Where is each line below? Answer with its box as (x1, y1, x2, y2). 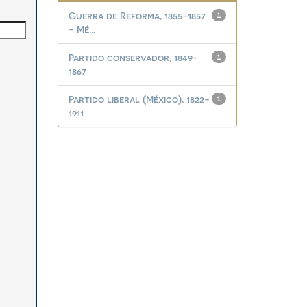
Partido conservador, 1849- (68, 51, 198, 63)
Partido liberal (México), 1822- (68, 93, 210, 105)
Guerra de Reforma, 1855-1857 (68, 10, 206, 21)
